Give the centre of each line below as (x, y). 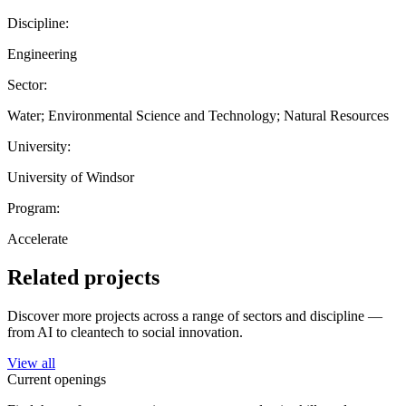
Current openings (57, 379)
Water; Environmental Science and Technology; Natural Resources (198, 115)
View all (31, 362)
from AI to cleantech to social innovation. (125, 332)
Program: (34, 208)
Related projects (83, 277)
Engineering (42, 53)
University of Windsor (71, 177)
